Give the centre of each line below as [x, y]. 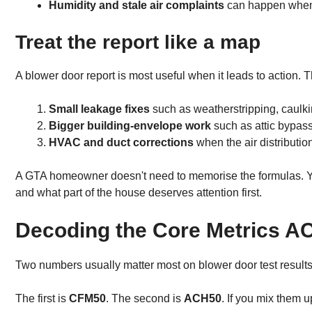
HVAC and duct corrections [121, 142]
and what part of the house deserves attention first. [139, 192]
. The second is [145, 298]
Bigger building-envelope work [130, 125]
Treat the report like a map [138, 42]
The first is [42, 298]
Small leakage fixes [99, 109]
